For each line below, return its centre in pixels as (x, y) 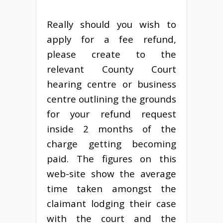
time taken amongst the (111, 188)
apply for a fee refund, (111, 39)
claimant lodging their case (111, 203)
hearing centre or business (111, 84)
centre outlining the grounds (111, 99)
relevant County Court (111, 69)
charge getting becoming (111, 143)
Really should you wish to (111, 24)
